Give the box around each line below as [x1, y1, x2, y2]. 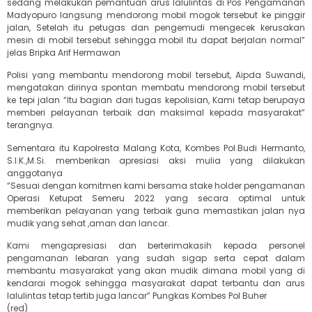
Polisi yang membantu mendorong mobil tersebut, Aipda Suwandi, [7, 69, 305, 81]
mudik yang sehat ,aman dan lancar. [7, 217, 169, 229]
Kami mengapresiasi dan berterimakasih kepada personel [7, 240, 305, 252]
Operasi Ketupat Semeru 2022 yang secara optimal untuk [7, 192, 305, 204]
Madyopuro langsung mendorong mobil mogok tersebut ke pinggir [7, 8, 305, 21]
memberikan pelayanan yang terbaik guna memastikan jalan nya [7, 204, 305, 217]
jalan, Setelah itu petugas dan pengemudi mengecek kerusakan [7, 21, 305, 33]
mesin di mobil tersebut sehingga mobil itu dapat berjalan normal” [7, 33, 305, 46]
